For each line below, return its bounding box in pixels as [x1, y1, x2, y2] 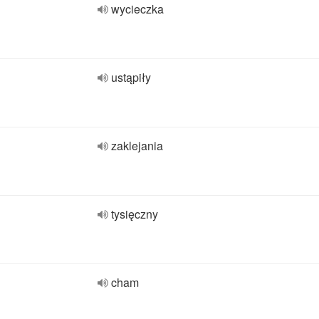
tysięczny [111, 206, 158, 222]
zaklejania [111, 137, 163, 154]
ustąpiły [111, 69, 151, 85]
